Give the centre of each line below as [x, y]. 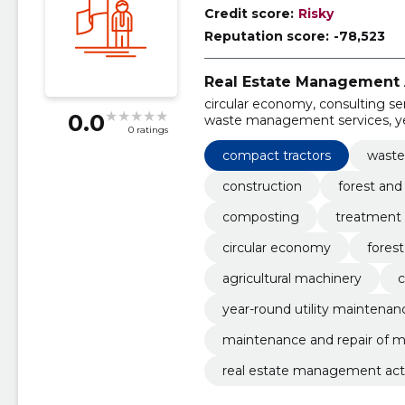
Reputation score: [266, 36]
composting [260, 217]
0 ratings [148, 130]
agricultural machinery [292, 278]
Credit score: [249, 13]
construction [262, 186]
